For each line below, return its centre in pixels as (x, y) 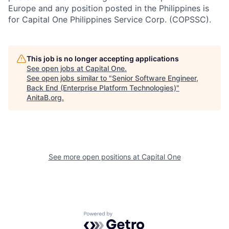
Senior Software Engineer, (155, 78)
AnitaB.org (44, 97)
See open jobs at (56, 68)
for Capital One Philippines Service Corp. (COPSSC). (110, 19)
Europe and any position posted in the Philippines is (109, 8)
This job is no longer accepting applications (103, 59)
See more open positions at (95, 157)
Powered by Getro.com (128, 216)
